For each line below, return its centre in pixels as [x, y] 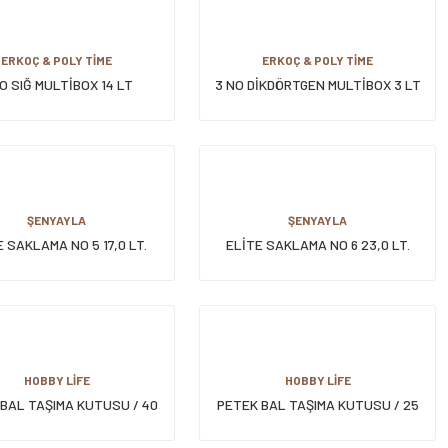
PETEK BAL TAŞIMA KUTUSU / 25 [317, 404]
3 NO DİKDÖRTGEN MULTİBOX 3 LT [317, 84]
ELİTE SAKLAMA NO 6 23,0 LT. [317, 244]
